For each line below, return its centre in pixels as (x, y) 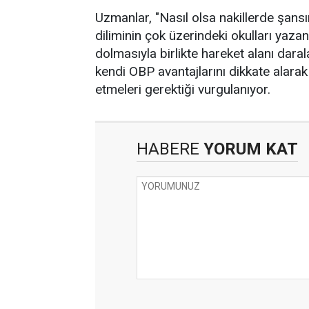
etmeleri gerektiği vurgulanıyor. (183, 89)
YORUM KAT (249, 149)
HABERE (168, 149)
